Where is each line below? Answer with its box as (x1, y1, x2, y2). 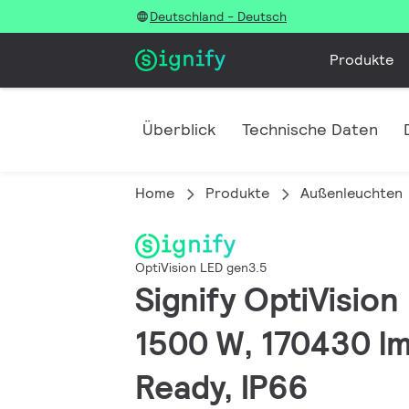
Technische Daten (242, 119, 378, 140)
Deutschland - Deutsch (150, 8, 287, 25)
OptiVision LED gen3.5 (135, 258, 267, 276)
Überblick (142, 119, 216, 140)
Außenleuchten (300, 184, 403, 203)
